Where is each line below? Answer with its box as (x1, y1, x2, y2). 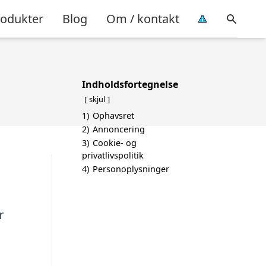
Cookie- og (93, 137, 137, 148)
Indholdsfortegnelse (82, 78, 178, 91)
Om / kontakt (106, 10, 179, 27)
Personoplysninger (93, 163, 169, 175)
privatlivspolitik (82, 150, 144, 161)
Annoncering (93, 123, 145, 135)
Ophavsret (93, 110, 134, 121)
